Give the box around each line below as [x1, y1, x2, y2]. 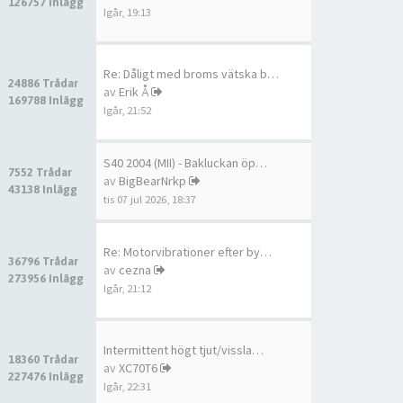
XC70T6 [119, 360, 157, 376]
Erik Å [119, 84, 148, 100]
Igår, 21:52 [103, 103, 151, 117]
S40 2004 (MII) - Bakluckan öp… [103, 155, 267, 171]
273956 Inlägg [8, 272, 84, 285]
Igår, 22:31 [103, 380, 151, 393]
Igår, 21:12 [103, 282, 151, 295]
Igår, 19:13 [103, 5, 151, 19]
